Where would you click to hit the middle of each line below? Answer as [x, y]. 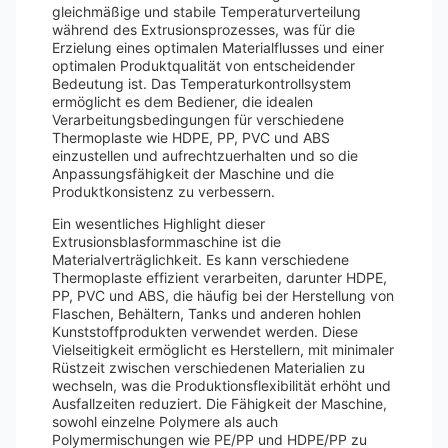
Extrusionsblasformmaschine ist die [166, 241]
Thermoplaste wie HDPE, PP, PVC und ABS [191, 137]
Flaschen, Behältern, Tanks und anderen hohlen [206, 313]
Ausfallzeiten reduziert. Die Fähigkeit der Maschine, [219, 403]
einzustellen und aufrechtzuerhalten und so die [205, 155]
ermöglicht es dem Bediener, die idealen [182, 101]
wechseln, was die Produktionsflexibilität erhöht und [221, 385]
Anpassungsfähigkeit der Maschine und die [193, 173]
